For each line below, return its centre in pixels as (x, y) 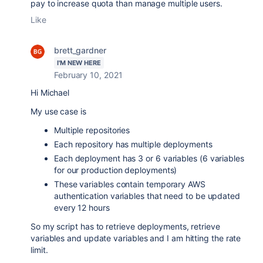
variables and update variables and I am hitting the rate (136, 238)
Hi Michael (50, 92)
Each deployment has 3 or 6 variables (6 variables (149, 158)
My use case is (58, 111)
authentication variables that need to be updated (147, 196)
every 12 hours (82, 208)
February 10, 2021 (88, 75)
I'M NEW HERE (79, 63)
